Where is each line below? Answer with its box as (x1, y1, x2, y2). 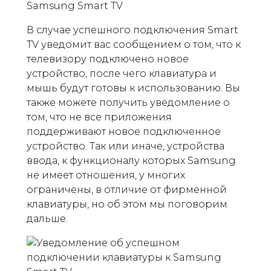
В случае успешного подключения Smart (27, 24, 238, 36)
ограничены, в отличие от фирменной (27, 184, 227, 195)
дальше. (27, 213, 68, 224)
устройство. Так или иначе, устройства (27, 140, 224, 152)
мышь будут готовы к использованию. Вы (27, 82, 240, 94)
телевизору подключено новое (27, 53, 189, 65)
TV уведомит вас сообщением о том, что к (27, 39, 241, 50)
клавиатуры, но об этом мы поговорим (27, 198, 227, 210)
